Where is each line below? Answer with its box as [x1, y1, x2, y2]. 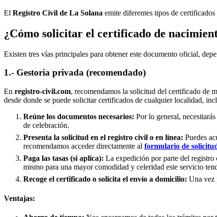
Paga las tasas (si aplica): [23, 154, 104, 163]
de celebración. [23, 121, 69, 130]
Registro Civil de [13, 8, 69, 17]
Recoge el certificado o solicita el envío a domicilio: [23, 175, 187, 184]
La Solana [69, 8, 103, 17]
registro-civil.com [15, 87, 71, 96]
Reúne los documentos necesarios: [23, 112, 134, 121]
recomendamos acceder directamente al [23, 142, 144, 151]
